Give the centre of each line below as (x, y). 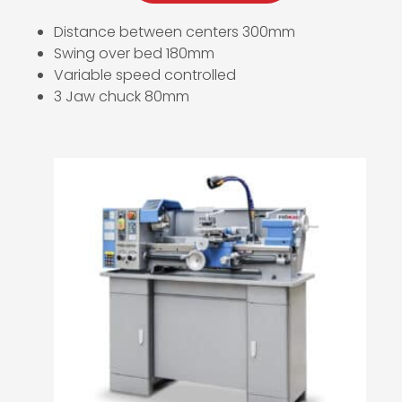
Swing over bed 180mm (134, 53)
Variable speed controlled (145, 74)
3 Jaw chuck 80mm (122, 96)
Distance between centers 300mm (175, 31)
